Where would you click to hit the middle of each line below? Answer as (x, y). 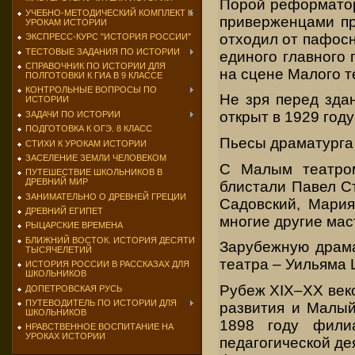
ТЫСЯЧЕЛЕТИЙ (59, 249)
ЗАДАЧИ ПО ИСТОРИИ (73, 114)
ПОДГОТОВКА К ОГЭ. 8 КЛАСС (89, 129)
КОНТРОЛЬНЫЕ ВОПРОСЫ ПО (91, 90)
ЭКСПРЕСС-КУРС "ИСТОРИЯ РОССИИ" (108, 37)
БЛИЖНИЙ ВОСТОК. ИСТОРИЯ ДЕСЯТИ (110, 240)
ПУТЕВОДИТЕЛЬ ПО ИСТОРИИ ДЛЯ (101, 303)
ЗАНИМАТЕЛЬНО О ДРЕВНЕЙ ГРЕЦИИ (106, 196)
